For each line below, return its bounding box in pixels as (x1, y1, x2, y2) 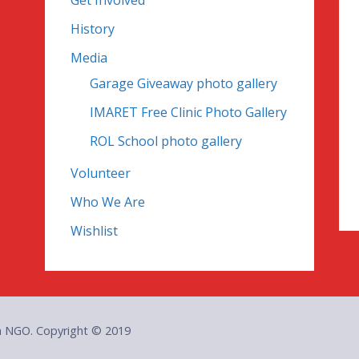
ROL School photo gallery (89, 132, 242, 151)
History (70, 20, 115, 38)
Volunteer (70, 164, 131, 183)
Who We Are (70, 193, 145, 212)
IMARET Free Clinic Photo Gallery (89, 103, 287, 122)
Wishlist (70, 222, 118, 240)
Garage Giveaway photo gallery (89, 75, 277, 93)
